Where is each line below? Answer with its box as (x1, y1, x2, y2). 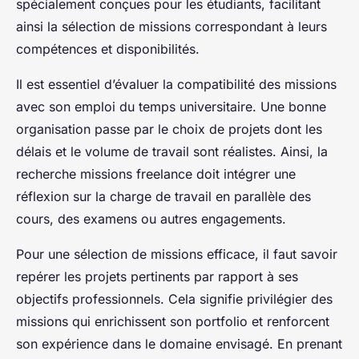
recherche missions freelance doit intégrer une (16, 165, 296, 182)
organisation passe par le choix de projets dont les (16, 120, 322, 137)
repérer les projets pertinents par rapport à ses (16, 268, 298, 284)
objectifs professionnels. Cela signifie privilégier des (16, 290, 333, 307)
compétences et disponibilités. (16, 40, 200, 57)
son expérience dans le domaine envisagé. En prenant (16, 335, 342, 352)
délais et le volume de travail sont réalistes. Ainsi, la (16, 143, 328, 159)
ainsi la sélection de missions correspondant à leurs (16, 18, 327, 34)
